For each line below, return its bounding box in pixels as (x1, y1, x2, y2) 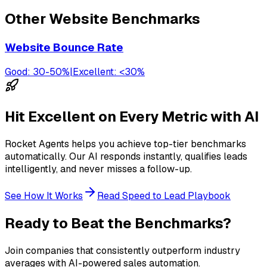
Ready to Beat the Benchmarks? (5, 214, 231, 233)
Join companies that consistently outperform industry (5, 244, 240, 257)
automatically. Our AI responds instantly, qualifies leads (5, 150, 247, 163)
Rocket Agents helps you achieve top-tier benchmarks (5, 138, 246, 151)
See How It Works (5, 190, 83, 203)
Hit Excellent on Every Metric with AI (5, 107, 259, 126)
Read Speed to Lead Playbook (97, 190, 231, 203)
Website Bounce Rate (5, 39, 123, 55)
